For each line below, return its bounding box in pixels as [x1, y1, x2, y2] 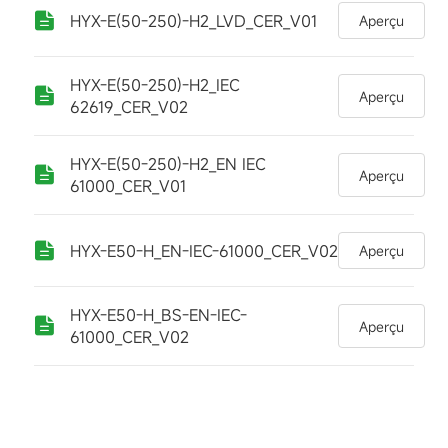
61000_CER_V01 [69, 175, 186, 197]
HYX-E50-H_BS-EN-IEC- [69, 304, 247, 326]
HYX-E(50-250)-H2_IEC [69, 74, 240, 96]
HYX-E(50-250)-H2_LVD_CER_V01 [69, 9, 317, 32]
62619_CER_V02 [69, 96, 188, 118]
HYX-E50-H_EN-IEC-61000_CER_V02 [69, 239, 338, 262]
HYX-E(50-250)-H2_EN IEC [69, 153, 266, 175]
